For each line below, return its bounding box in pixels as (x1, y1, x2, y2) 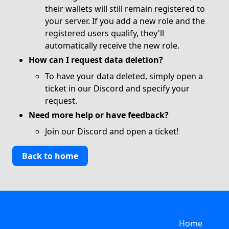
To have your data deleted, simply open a (45, 71, 203, 82)
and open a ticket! (107, 126, 178, 138)
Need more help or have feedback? (29, 109, 169, 121)
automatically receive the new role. (45, 40, 179, 52)
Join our (45, 126, 77, 138)
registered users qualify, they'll (45, 28, 164, 39)
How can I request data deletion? (29, 54, 163, 66)
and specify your (124, 83, 190, 95)
